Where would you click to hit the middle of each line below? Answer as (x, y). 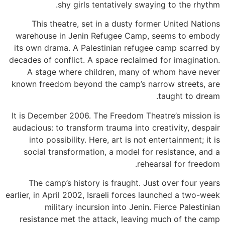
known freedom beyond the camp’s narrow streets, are (116, 84)
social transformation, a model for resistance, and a (122, 151)
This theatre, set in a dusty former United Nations (126, 24)
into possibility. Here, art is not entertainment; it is (125, 139)
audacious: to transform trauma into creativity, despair (116, 127)
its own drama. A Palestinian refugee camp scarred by (117, 48)
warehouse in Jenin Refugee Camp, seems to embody (118, 36)
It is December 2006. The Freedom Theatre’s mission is (116, 115)
